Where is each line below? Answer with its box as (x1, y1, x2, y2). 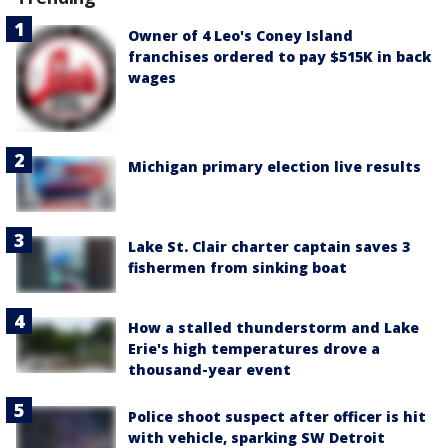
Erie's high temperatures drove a (128, 338, 380, 358)
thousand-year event (128, 359, 291, 379)
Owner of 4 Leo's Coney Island (128, 26, 353, 46)
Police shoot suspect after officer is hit (128, 406, 426, 426)
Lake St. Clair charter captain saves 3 (128, 237, 410, 257)
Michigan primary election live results (128, 157, 421, 177)
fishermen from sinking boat (128, 258, 347, 278)
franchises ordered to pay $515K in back (128, 47, 431, 67)
